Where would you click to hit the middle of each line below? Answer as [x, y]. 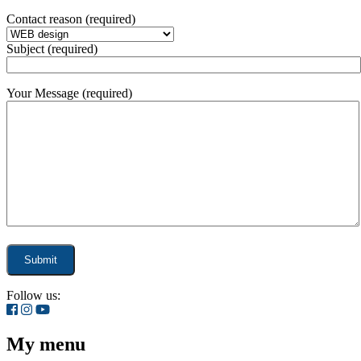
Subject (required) [52, 48]
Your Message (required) [69, 93]
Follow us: [33, 295]
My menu [46, 344]
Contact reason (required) [71, 19]
